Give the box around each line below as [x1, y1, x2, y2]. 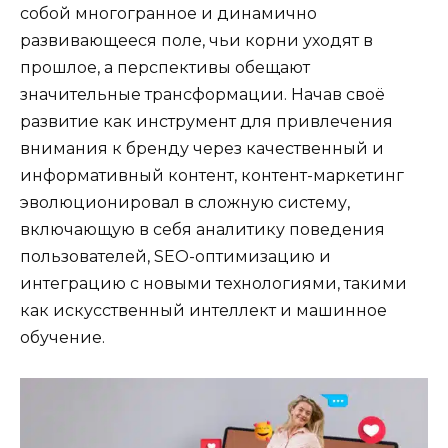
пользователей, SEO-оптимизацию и [20, 246, 331, 266]
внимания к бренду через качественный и [20, 138, 384, 158]
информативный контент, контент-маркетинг [20, 165, 404, 185]
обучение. [20, 327, 105, 347]
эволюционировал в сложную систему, [20, 192, 350, 212]
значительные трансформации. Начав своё [20, 84, 385, 104]
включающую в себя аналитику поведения [20, 219, 385, 239]
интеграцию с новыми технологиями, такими [20, 273, 407, 293]
